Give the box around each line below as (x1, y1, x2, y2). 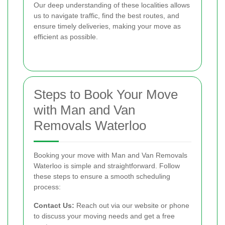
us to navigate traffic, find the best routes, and (34, 12, 179, 20)
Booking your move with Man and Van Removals (34, 151, 187, 160)
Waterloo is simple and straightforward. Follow (34, 162, 180, 170)
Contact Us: (34, 201, 74, 210)
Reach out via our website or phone (74, 201, 189, 210)
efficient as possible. (34, 33, 98, 41)
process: (34, 183, 61, 191)
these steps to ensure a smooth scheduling (34, 172, 170, 181)
